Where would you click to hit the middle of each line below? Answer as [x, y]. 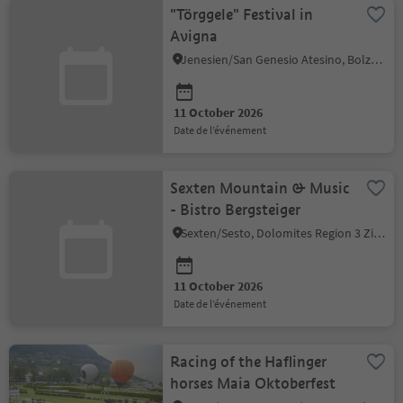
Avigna [194, 36]
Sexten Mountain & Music [260, 188]
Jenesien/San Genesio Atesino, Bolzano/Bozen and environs [377, 59]
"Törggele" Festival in [242, 15]
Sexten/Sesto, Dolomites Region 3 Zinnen [380, 233]
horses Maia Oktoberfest [253, 384]
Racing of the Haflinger [249, 362]
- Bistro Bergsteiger [236, 210]
